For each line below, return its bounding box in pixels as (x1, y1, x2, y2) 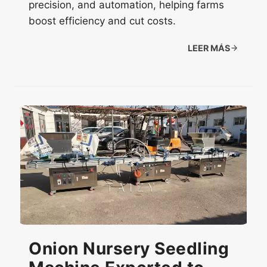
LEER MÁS (187, 42, 230, 53)
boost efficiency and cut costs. (29, 15, 176, 27)
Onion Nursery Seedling (29, 238, 229, 259)
